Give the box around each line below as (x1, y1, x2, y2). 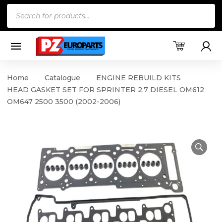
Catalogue (45, 73, 80, 82)
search (6, 19, 33, 29)
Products (6, 5, 44, 15)
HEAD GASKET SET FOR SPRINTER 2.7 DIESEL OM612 (7, 85, 204, 94)
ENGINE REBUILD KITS (96, 73, 181, 82)
